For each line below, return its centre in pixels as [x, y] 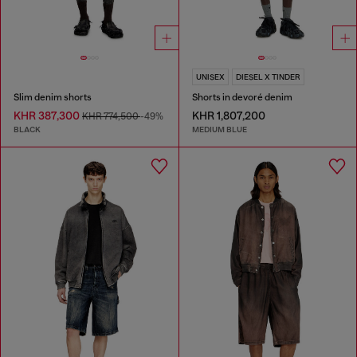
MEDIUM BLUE [219, 130]
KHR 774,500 [111, 116]
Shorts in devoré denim [242, 97]
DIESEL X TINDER [268, 76]
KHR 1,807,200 [228, 115]
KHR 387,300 [48, 115]
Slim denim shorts [53, 97]
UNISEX [210, 76]
